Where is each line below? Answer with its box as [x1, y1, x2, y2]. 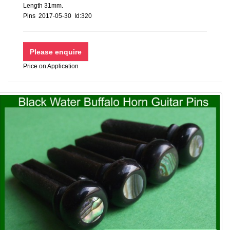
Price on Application [23, 63, 79, 70]
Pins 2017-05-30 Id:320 [23, 12, 98, 20]
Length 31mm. [23, 2, 63, 9]
